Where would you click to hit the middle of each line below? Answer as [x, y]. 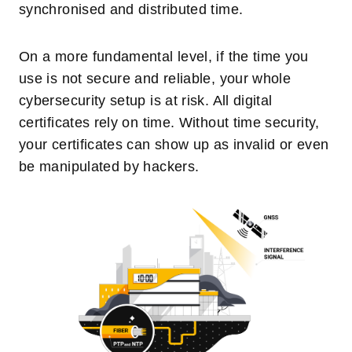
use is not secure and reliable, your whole [155, 79]
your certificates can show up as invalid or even [174, 145]
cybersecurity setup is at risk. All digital [146, 101]
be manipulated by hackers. [111, 167]
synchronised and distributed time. [133, 10]
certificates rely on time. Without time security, [169, 123]
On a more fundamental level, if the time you [164, 57]
